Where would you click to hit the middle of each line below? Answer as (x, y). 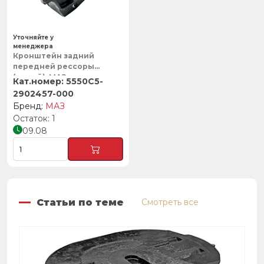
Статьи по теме (80, 202)
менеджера (33, 47)
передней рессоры (54, 67)
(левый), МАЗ (40, 77)
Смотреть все (170, 202)
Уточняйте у (33, 38)
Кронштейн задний (54, 56)
